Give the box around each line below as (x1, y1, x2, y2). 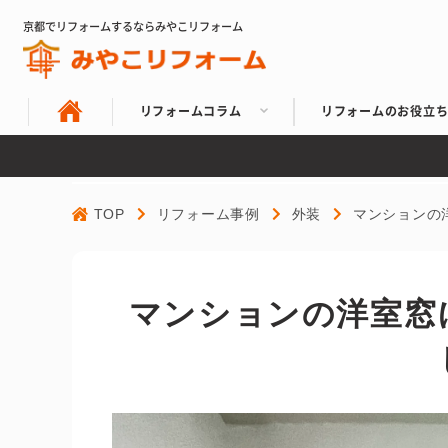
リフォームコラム (139, 101, 242, 119)
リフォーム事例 (156, 206, 260, 223)
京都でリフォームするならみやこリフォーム (23, 18, 244, 35)
